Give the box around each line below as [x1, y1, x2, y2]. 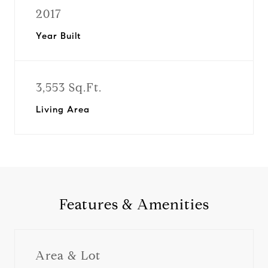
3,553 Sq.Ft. [36, 80, 102, 95]
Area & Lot [35, 248, 100, 263]
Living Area [36, 104, 90, 115]
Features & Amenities [59, 196, 209, 214]
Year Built [36, 31, 81, 41]
